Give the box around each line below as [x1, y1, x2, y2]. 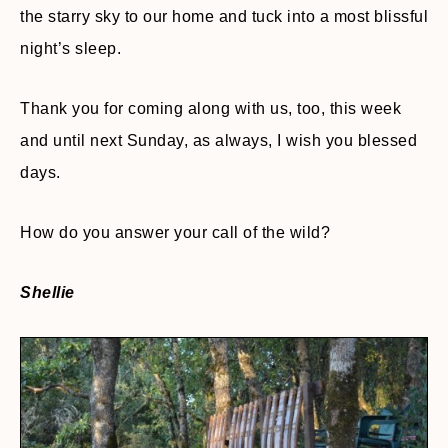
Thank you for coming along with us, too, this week [20, 99, 401, 117]
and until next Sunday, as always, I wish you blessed [20, 131, 417, 149]
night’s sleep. [20, 39, 121, 57]
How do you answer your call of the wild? [20, 223, 330, 241]
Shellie [20, 283, 75, 301]
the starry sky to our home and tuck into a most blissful [20, 7, 428, 25]
